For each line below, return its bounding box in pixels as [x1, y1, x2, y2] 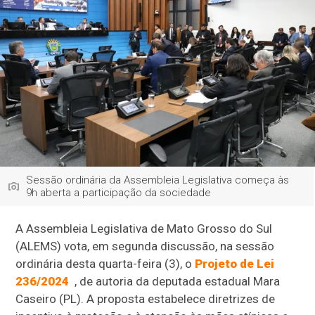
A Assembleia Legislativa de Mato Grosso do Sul [15, 221, 273, 236]
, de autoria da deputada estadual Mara [69, 274, 281, 288]
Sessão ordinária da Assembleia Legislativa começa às [26, 173, 290, 186]
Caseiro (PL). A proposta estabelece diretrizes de [15, 291, 276, 306]
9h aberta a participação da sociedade [26, 186, 212, 199]
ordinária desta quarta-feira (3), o [15, 256, 195, 271]
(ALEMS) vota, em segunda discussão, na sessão [15, 238, 275, 253]
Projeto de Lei [195, 256, 275, 271]
